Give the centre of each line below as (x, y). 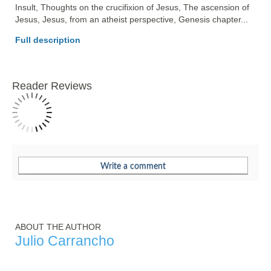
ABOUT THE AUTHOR (58, 227)
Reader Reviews (52, 86)
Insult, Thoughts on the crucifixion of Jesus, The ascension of (132, 8)
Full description (48, 40)
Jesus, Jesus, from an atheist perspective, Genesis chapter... (133, 20)
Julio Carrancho (65, 241)
